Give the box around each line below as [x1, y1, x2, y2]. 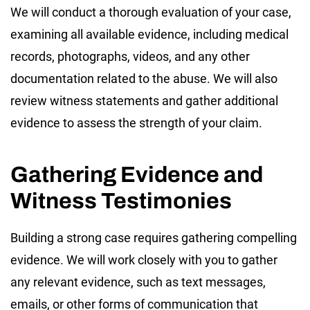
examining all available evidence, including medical [10, 26, 289, 42]
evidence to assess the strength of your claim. [10, 115, 262, 130]
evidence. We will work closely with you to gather [10, 252, 277, 267]
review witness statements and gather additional [10, 93, 278, 108]
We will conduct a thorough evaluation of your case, [10, 4, 291, 19]
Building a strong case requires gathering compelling [10, 230, 297, 245]
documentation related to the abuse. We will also [10, 71, 277, 86]
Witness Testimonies [10, 188, 232, 213]
